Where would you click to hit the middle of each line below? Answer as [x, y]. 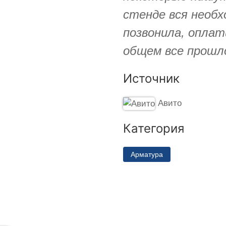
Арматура [147, 154]
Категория [154, 128]
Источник [151, 78]
